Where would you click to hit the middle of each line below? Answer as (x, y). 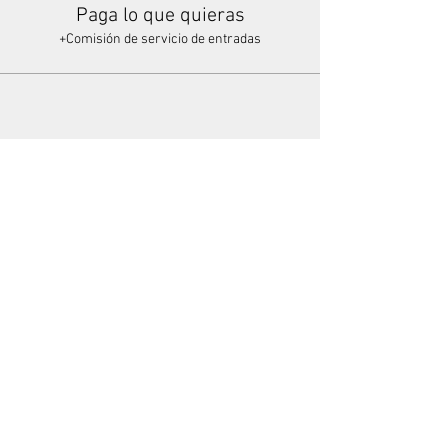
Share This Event (160, 175)
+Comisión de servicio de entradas (160, 39)
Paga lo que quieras (160, 16)
